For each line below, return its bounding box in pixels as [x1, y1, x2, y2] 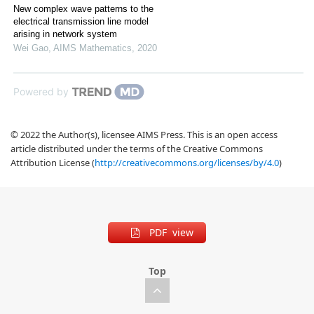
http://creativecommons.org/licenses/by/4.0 [95, 156, 279, 170]
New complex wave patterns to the [13, 4, 153, 15]
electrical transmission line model [13, 16, 149, 27]
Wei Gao [13, 43, 48, 54]
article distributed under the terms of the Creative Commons [11, 142, 263, 156]
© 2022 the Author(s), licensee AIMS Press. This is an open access [11, 128, 278, 142]
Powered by [13, 86, 69, 98]
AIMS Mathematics [53, 43, 132, 54]
